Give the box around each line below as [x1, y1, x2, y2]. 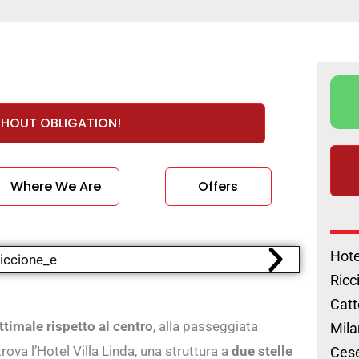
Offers [198, 176, 239, 196]
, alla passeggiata [153, 318, 258, 335]
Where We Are [10, 176, 101, 196]
